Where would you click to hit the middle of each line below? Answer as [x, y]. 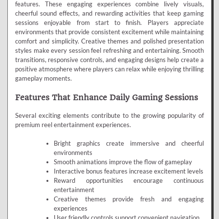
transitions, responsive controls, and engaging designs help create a [109, 60]
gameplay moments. [44, 78]
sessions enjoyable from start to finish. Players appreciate [109, 23]
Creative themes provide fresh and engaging [129, 199]
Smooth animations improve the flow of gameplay [123, 162]
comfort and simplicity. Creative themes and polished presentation [109, 41]
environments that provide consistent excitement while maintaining [109, 32]
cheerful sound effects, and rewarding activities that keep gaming [109, 13]
